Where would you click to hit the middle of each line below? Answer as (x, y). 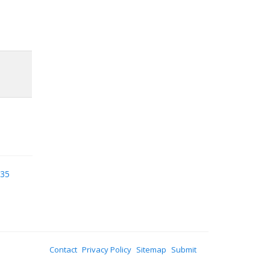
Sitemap (151, 250)
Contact (63, 250)
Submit (184, 250)
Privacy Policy (107, 250)
